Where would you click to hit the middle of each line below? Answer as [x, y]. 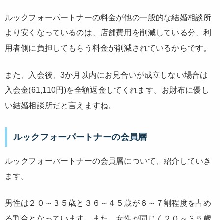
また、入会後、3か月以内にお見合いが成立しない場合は [107, 75]
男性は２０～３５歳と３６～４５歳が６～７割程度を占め [108, 203]
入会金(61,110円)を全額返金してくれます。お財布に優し [107, 90]
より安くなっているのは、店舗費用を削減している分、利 [108, 33]
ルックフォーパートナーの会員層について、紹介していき [108, 161]
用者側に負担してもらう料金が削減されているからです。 [108, 48]
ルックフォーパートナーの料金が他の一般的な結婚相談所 [108, 18]
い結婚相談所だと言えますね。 [61, 106]
